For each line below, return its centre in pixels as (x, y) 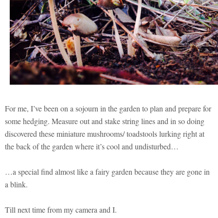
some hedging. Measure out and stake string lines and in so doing (105, 121)
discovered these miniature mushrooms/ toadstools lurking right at (105, 133)
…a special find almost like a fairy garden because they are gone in (107, 171)
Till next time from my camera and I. (61, 209)
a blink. (16, 184)
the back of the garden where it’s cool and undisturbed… (92, 146)
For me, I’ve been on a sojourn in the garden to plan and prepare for (108, 108)
